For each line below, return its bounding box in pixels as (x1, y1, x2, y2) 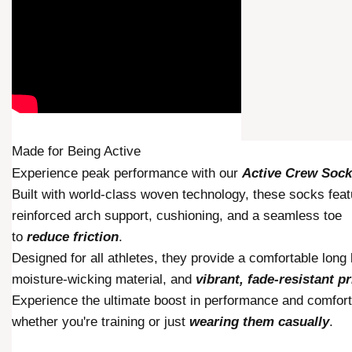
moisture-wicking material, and (12, 272, 196, 288)
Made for (12, 144, 68, 159)
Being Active (68, 144, 141, 159)
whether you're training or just (12, 314, 189, 330)
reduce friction (27, 229, 119, 245)
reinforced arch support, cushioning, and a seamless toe (12, 208, 342, 224)
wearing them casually (189, 314, 329, 330)
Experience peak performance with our (12, 166, 242, 181)
